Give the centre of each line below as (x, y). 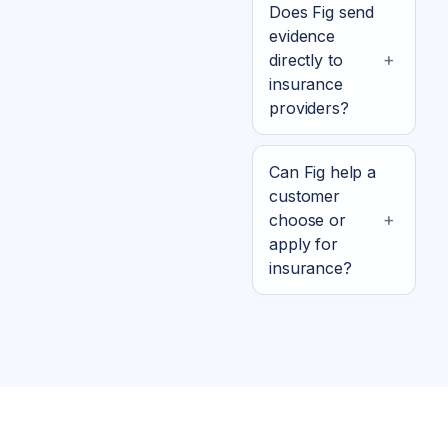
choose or (307, 219)
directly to (306, 59)
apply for (303, 243)
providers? (309, 107)
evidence (302, 35)
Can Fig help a (322, 171)
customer (304, 195)
